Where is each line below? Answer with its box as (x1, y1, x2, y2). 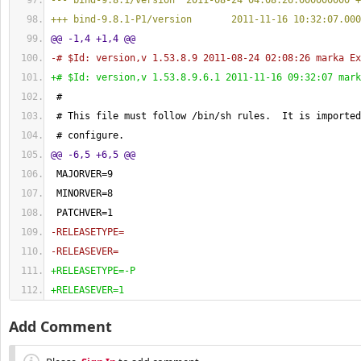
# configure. (51, 130, 124, 141)
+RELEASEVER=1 (51, 284, 124, 296)
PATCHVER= (51, 207, 107, 218)
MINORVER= (51, 188, 107, 199)
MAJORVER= (51, 168, 107, 180)
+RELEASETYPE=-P (51, 265, 135, 276)
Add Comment (9, 317, 112, 336)
